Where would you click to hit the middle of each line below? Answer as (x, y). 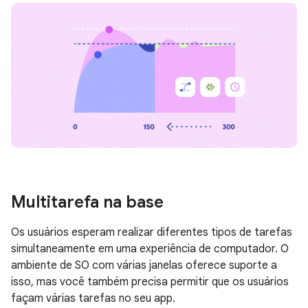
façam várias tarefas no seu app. (93, 298)
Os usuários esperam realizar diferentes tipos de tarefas (152, 232)
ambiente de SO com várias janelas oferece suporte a (144, 265)
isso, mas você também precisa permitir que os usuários (150, 282)
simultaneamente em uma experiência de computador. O (150, 249)
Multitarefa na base (87, 202)
